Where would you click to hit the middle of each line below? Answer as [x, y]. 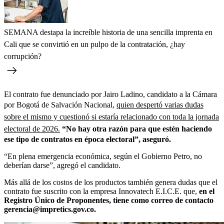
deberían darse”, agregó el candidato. [62, 165]
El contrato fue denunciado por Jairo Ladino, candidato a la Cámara [110, 94]
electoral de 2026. [32, 129]
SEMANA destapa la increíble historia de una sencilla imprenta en [108, 32]
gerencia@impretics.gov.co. [50, 209]
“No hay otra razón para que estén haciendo [137, 129]
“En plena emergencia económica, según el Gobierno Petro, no [103, 156]
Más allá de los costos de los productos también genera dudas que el [111, 182]
